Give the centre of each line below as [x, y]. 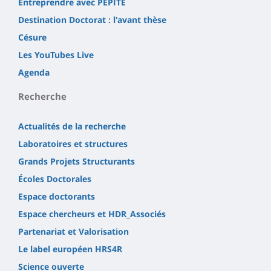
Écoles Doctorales [55, 179]
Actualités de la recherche [72, 126]
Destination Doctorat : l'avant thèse [92, 20]
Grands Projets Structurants [77, 162]
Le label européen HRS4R [70, 249]
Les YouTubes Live [56, 55]
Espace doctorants [57, 197]
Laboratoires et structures [73, 144]
